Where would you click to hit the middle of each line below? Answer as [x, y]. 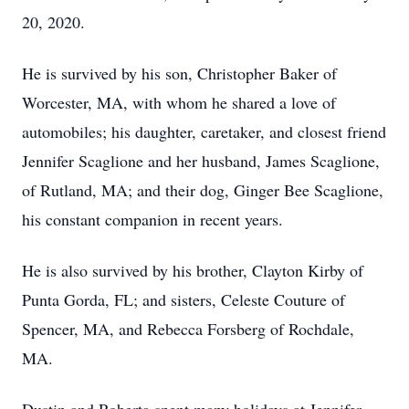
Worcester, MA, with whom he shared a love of [179, 102]
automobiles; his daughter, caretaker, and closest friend [204, 131]
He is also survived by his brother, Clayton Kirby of [193, 270]
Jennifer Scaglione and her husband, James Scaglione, [201, 161]
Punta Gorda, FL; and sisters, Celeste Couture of [184, 299]
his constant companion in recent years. [152, 219]
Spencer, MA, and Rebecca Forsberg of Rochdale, [188, 329]
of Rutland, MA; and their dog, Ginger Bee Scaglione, [203, 190]
